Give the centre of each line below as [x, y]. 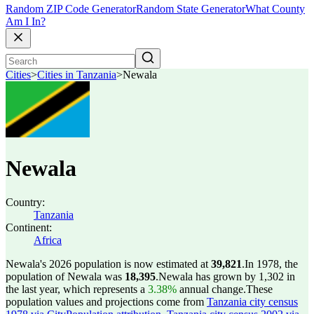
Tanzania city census [252, 302]
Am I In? [26, 22]
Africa [48, 240]
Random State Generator [191, 9]
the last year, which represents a [77, 289]
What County [275, 9]
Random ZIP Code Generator [71, 9]
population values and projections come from [106, 302]
